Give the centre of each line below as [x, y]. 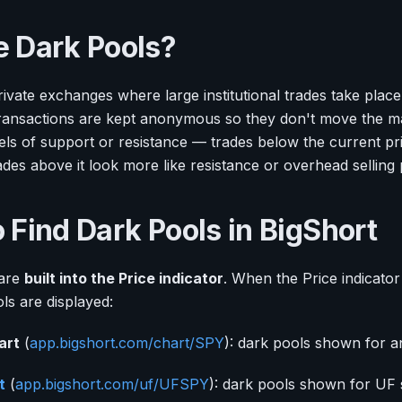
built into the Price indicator [124, 279]
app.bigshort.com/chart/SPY [127, 343]
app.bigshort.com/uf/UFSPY [112, 385]
